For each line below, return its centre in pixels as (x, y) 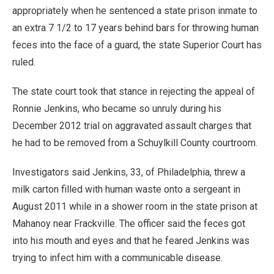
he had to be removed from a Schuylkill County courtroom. (135, 143)
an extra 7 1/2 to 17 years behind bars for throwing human (135, 28)
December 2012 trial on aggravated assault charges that (132, 126)
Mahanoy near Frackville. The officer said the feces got (129, 224)
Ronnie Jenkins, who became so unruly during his (117, 109)
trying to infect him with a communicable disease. (117, 258)
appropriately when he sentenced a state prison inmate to (135, 11)
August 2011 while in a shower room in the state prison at (135, 206)
